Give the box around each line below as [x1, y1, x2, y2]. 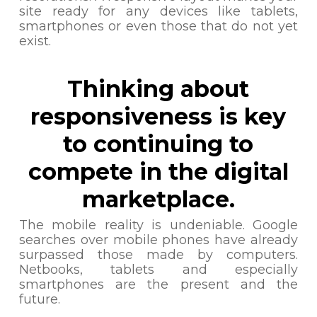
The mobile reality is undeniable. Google [18, 217, 299, 233]
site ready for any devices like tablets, [18, 4, 299, 19]
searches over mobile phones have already [18, 232, 299, 248]
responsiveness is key [30, 103, 287, 130]
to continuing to [63, 130, 254, 158]
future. [18, 292, 60, 307]
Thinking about [67, 75, 250, 103]
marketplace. [81, 185, 235, 213]
